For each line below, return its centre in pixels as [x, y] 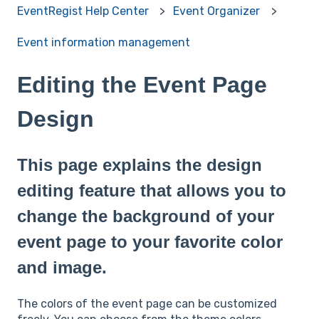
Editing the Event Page [142, 85]
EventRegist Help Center [83, 11]
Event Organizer [217, 11]
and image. [62, 267]
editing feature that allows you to [152, 190]
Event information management [104, 42]
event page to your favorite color [150, 241]
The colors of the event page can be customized [147, 303]
